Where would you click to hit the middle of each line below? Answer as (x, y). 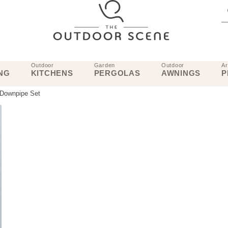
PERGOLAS (117, 73)
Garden (105, 65)
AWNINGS (181, 73)
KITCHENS (52, 73)
